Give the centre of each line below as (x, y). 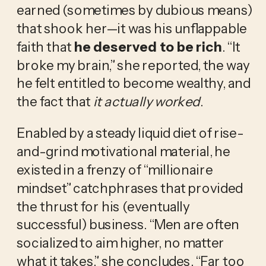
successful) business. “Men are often (128, 224)
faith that (45, 47)
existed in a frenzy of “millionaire (115, 170)
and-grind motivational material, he (123, 151)
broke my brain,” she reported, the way (133, 65)
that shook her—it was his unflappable (132, 28)
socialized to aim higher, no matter (120, 243)
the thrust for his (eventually (103, 206)
